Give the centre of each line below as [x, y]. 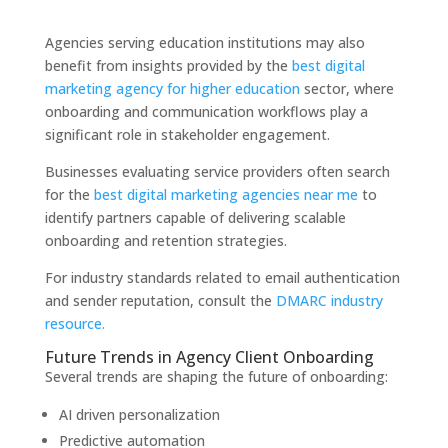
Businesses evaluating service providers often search [217, 172]
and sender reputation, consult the [160, 301]
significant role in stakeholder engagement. [187, 135]
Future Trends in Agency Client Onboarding [209, 357]
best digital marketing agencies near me [225, 195]
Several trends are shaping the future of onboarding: [216, 377]
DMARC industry [329, 301]
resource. [74, 324]
